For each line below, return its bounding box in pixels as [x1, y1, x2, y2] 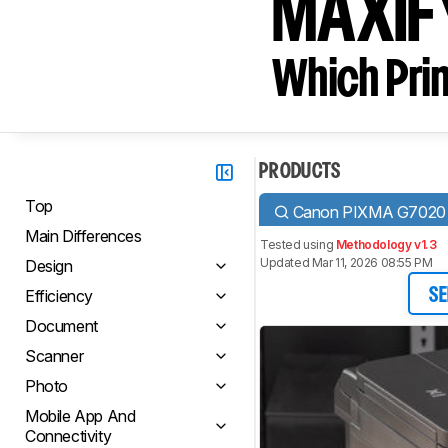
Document [25, 316, 98, 336]
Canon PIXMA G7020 [292, 201, 446, 222]
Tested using [260, 237, 336, 252]
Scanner [25, 346, 84, 366]
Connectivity [25, 426, 112, 446]
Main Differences [25, 226, 142, 246]
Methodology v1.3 [335, 237, 437, 252]
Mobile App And [25, 406, 136, 426]
